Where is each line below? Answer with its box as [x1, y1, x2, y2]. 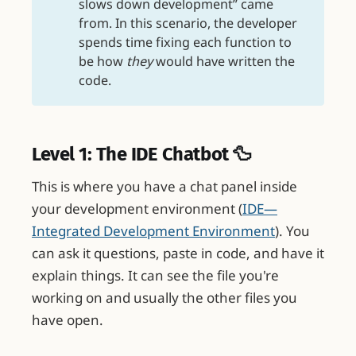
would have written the [152, 52, 295, 70]
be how [78, 52, 126, 70]
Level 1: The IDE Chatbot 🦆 [32, 142, 252, 165]
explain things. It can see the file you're [32, 266, 279, 285]
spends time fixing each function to [78, 33, 292, 51]
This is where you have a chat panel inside [32, 177, 297, 196]
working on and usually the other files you [32, 288, 297, 308]
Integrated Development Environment [32, 222, 275, 241]
